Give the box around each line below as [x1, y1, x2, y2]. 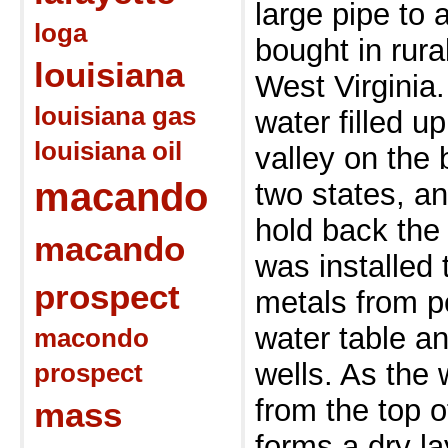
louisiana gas [34, 102, 196, 130]
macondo [34, 324, 149, 352]
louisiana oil [34, 137, 182, 165]
